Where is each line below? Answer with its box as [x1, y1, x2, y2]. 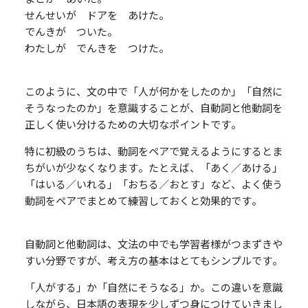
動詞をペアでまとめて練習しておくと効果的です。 [24, 192, 262, 208]
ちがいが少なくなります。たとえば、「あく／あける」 [24, 159, 283, 175]
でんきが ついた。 [24, 23, 118, 38]
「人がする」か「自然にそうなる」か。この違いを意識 [24, 279, 283, 294]
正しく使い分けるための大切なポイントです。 [24, 116, 241, 131]
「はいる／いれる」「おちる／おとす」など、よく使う [24, 176, 283, 191]
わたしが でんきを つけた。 [24, 40, 169, 55]
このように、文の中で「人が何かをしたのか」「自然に [24, 83, 283, 98]
